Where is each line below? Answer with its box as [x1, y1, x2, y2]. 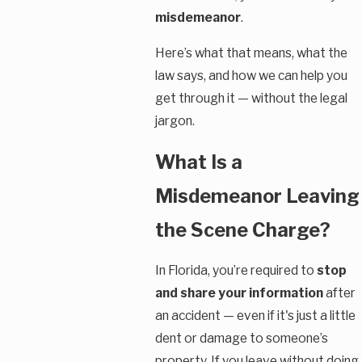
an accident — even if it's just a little [154, 308, 356, 324]
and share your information [154, 285, 323, 301]
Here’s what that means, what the [154, 44, 347, 61]
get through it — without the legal [154, 90, 347, 106]
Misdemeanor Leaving [154, 183, 360, 208]
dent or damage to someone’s [154, 330, 328, 347]
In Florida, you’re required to [154, 263, 317, 279]
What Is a [154, 149, 242, 174]
